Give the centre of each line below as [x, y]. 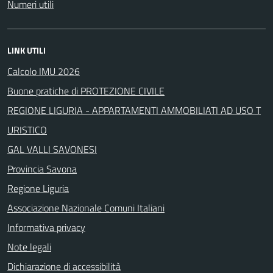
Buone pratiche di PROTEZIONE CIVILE [86, 90]
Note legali [29, 246]
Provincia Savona [42, 168]
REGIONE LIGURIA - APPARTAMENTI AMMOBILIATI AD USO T [134, 110]
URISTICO [27, 129]
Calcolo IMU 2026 [44, 71]
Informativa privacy [46, 227]
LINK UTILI [27, 50]
